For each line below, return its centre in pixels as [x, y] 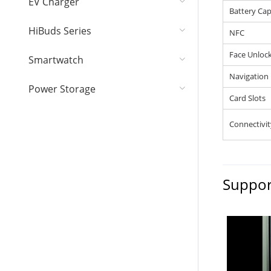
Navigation [249, 76]
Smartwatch [56, 60]
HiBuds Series [60, 31]
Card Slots [247, 98]
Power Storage [62, 89]
